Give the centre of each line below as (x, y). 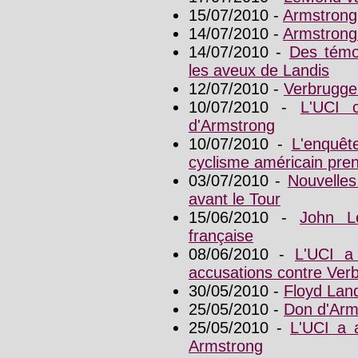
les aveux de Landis (259, 71)
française (221, 236)
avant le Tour (235, 199)
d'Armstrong (232, 126)
